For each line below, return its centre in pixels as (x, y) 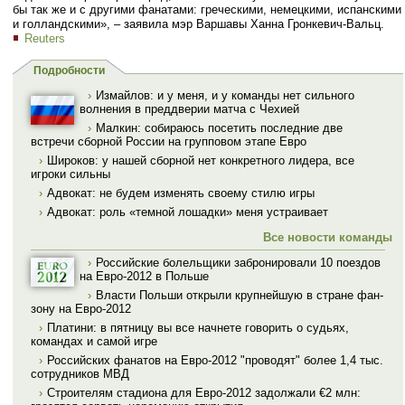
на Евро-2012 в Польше (144, 276)
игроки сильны (71, 174)
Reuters (45, 38)
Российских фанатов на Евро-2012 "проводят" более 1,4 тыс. (215, 360)
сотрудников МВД (80, 373)
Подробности (69, 71)
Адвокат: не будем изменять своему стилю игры (181, 193)
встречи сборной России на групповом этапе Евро (169, 142)
